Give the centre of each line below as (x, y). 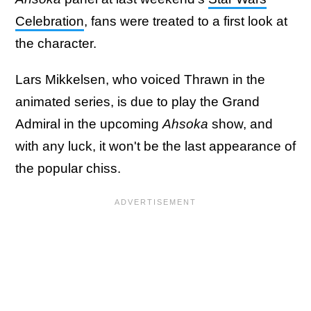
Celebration (50, 22)
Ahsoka (187, 124)
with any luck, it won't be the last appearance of (155, 146)
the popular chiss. (70, 169)
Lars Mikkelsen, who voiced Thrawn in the (140, 80)
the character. (58, 44)
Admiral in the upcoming (89, 124)
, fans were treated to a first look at (186, 22)
